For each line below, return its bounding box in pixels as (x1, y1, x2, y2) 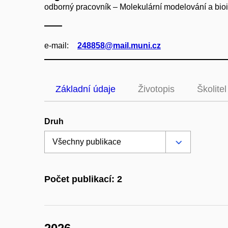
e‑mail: (44, 41, 69, 50)
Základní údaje (55, 84, 116, 94)
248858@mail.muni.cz (77, 41, 161, 50)
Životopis (138, 84, 175, 94)
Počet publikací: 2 (44, 174, 122, 185)
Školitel (197, 84, 226, 94)
